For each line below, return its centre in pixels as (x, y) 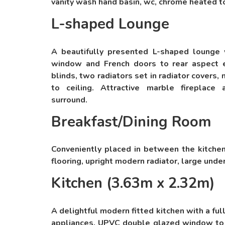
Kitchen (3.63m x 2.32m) (133, 183)
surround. (69, 100)
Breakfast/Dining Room (131, 122)
